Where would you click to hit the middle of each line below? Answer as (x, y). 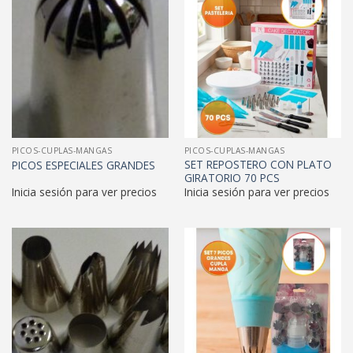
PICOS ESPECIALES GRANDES (83, 165)
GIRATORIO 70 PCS (232, 177)
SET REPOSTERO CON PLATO (258, 164)
